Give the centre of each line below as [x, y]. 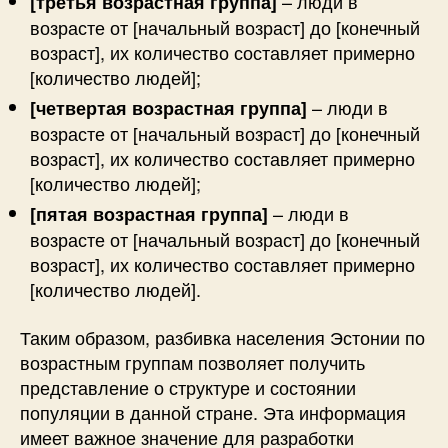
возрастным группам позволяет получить [192, 361]
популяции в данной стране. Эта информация [213, 411]
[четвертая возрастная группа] [168, 108]
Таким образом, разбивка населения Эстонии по [222, 336]
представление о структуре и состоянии [188, 386]
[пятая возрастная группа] [149, 214]
